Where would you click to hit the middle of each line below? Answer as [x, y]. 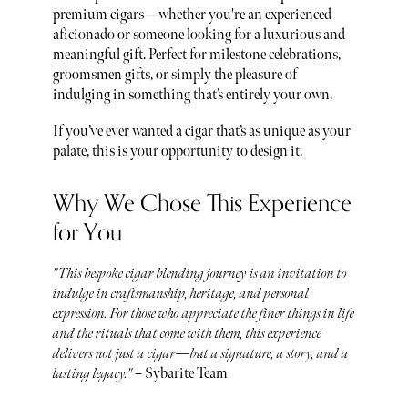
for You [87, 234]
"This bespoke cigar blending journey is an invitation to [199, 273]
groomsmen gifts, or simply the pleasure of [174, 76]
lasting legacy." [92, 373]
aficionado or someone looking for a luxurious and [199, 36]
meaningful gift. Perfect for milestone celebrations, [196, 56]
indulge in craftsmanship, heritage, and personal [180, 293]
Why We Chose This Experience [202, 204]
